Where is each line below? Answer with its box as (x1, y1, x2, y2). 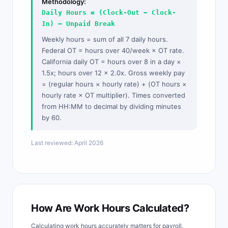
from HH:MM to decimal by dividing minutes (42, 102, 181, 110)
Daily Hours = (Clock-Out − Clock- (42, 9, 176, 16)
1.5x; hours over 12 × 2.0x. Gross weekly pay (42, 69, 185, 77)
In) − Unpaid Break (42, 20, 115, 27)
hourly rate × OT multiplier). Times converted (42, 91, 185, 99)
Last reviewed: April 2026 (31, 139, 103, 147)
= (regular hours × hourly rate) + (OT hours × (42, 80, 187, 88)
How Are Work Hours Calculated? (31, 202, 189, 214)
